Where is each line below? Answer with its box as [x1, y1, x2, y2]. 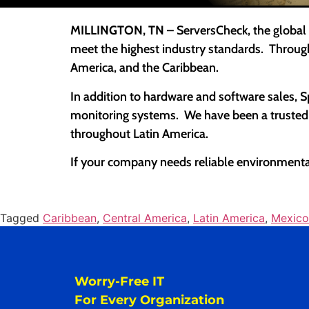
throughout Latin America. [70, 126, 208, 141]
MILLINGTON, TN [70, 23, 164, 39]
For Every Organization [74, 292, 224, 308]
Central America [103, 210, 187, 225]
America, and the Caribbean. [70, 60, 219, 76]
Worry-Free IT [74, 273, 164, 289]
